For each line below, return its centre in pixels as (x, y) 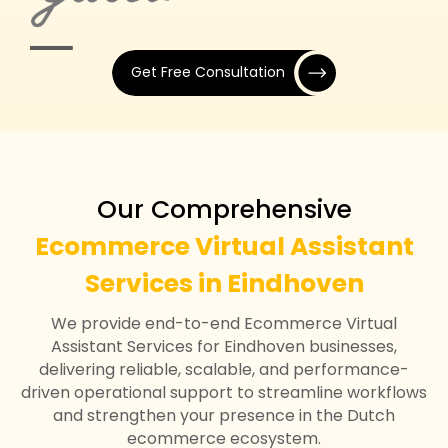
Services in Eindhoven (224, 283)
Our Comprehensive (224, 209)
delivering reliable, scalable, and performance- (224, 369)
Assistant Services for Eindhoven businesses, (224, 346)
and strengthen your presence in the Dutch (224, 415)
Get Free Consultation (208, 72)
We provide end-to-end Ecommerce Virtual (224, 323)
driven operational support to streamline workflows (224, 392)
